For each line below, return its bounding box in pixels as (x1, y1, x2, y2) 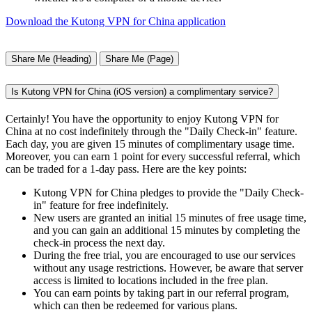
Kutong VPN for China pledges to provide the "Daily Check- (33, 187, 304, 199)
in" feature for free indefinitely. (33, 199, 169, 212)
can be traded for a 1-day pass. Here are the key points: (6, 163, 247, 175)
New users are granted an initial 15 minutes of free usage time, (33, 212, 306, 224)
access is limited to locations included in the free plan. (33, 274, 268, 287)
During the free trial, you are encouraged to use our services (33, 249, 295, 262)
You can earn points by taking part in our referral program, (33, 287, 289, 299)
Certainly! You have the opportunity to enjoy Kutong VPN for (6, 113, 279, 125)
